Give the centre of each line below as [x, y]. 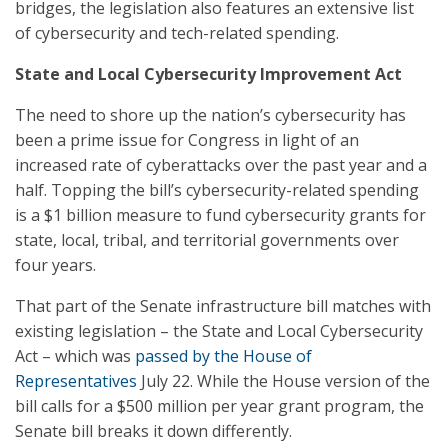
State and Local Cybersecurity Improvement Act [208, 74]
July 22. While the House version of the [283, 381]
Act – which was [75, 356]
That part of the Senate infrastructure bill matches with [223, 306]
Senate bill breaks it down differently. [153, 431]
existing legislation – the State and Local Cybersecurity [219, 331]
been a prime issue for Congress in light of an [187, 140]
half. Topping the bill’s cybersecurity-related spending [217, 190]
